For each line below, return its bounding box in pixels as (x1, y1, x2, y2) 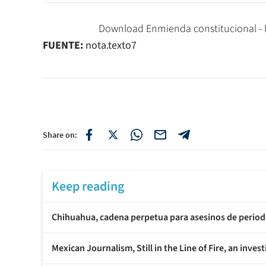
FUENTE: (43, 38, 83, 53)
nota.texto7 (83, 38, 137, 53)
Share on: (43, 129, 77, 141)
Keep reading (52, 177, 124, 197)
